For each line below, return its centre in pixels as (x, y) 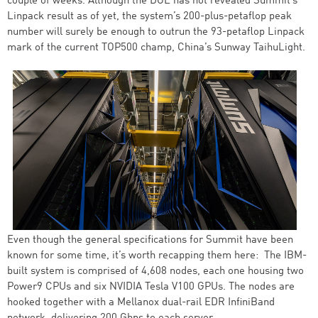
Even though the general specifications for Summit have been (150, 240)
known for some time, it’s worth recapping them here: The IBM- (157, 256)
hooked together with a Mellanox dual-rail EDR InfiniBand (141, 303)
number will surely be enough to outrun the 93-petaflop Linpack (156, 32)
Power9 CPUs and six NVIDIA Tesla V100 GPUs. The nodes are (151, 287)
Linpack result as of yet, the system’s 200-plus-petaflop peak (149, 17)
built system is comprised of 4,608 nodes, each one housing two (155, 272)
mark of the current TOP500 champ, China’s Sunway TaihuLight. (156, 48)
